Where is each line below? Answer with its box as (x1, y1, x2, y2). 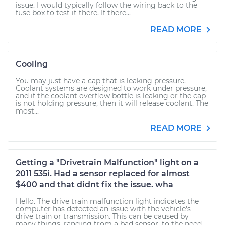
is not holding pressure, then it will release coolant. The (16, 99, 208, 108)
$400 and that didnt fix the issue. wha (16, 180, 173, 189)
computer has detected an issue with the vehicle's (16, 204, 191, 213)
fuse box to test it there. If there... (16, 8, 131, 17)
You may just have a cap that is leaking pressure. (16, 76, 186, 85)
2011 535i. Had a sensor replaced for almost (16, 169, 190, 178)
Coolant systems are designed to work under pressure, (16, 84, 207, 93)
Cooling (16, 59, 48, 69)
